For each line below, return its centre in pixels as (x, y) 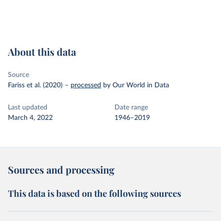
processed (86, 85)
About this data (42, 52)
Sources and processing (61, 169)
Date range (131, 108)
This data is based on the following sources (94, 193)
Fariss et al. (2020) (35, 85)
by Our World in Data (136, 85)
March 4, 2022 (30, 118)
